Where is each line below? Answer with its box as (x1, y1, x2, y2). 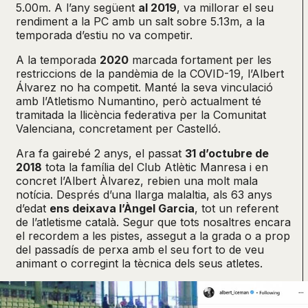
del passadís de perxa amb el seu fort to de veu (16, 242, 264, 256)
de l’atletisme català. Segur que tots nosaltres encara (16, 214, 291, 229)
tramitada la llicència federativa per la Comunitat (16, 107, 266, 122)
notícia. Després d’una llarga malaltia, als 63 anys (16, 187, 272, 201)
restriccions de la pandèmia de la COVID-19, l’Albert (16, 66, 284, 80)
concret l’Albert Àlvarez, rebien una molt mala (16, 173, 258, 188)
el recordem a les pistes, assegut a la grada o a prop (16, 228, 290, 243)
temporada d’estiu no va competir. (16, 27, 192, 42)
